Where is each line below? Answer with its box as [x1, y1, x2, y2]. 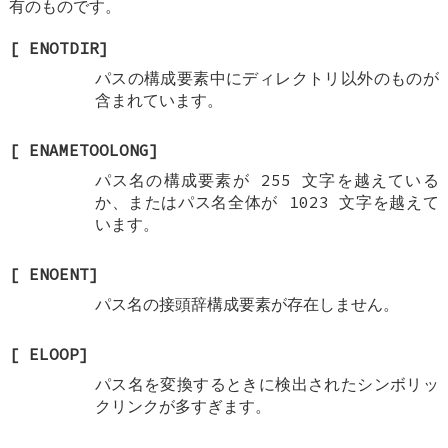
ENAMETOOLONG [29, 139, 150, 160]
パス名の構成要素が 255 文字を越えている [94, 169, 439, 190]
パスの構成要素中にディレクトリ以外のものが [94, 67, 439, 88]
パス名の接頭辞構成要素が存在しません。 [94, 293, 399, 314]
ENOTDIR [29, 37, 100, 58]
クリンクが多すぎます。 [94, 395, 271, 416]
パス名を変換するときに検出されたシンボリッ [94, 373, 439, 394]
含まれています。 [94, 89, 223, 110]
